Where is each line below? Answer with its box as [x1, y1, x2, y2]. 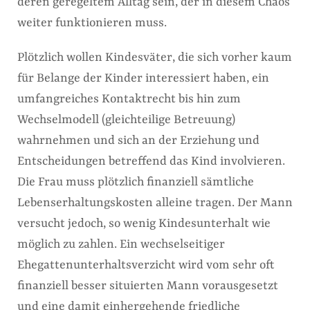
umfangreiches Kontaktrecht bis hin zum [17, 92, 241, 106]
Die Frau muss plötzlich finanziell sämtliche [17, 175, 254, 189]
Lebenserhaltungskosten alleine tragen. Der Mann [17, 196, 293, 210]
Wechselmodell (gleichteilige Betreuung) [17, 113, 235, 127]
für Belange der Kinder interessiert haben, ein [17, 71, 269, 85]
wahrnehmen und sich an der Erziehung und [17, 134, 259, 147]
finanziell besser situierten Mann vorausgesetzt [17, 279, 278, 293]
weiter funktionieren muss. [17, 16, 167, 30]
